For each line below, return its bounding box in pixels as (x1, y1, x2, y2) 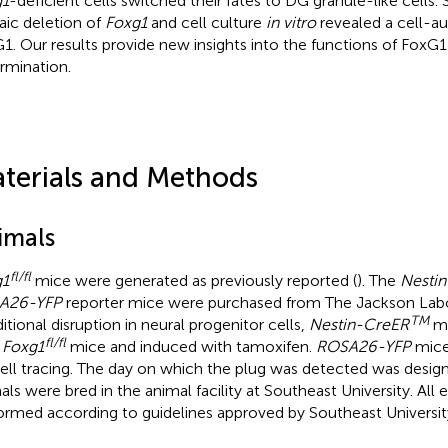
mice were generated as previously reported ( (30, 270, 357, 290)
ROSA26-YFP (315, 336, 411, 356)
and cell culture (146, 12, 266, 32)
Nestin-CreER (308, 314, 409, 334)
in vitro (265, 12, 316, 32)
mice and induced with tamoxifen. (65, 336, 316, 356)
